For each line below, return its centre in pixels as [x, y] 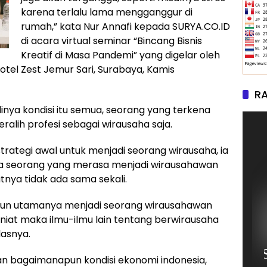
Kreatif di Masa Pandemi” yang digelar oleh [120, 55]
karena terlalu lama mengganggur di [107, 12]
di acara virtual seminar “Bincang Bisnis [111, 41]
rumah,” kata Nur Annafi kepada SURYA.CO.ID [125, 26]
